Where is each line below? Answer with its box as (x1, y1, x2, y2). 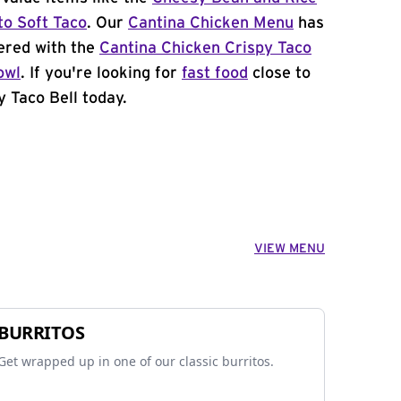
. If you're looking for (21, 65, 182, 81)
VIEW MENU (254, 243, 325, 255)
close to (248, 65, 311, 81)
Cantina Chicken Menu (128, 15, 294, 31)
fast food (182, 65, 248, 81)
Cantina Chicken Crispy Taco (99, 40, 311, 56)
